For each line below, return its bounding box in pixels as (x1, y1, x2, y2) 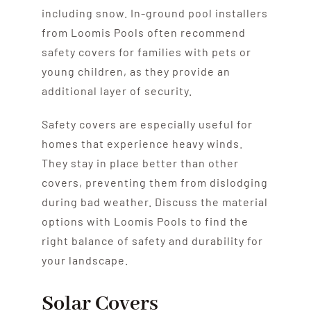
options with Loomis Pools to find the (41, 214, 249, 228)
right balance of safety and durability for (41, 233, 263, 247)
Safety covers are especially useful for (41, 117, 253, 131)
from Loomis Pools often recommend (41, 25, 246, 39)
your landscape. (41, 253, 128, 267)
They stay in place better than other (41, 155, 239, 169)
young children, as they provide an (41, 64, 230, 78)
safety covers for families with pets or (41, 44, 251, 58)
